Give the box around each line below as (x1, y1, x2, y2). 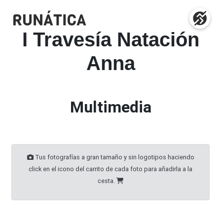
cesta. (98, 177, 116, 185)
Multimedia (70, 97, 151, 116)
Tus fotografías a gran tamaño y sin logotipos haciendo (33, 153, 194, 161)
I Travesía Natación (22, 29, 199, 50)
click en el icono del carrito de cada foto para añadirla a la (29, 165, 192, 173)
